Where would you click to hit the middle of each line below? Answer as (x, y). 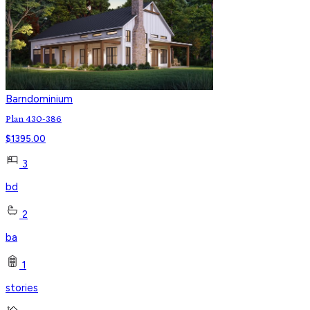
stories (22, 288)
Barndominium (39, 99)
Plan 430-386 (34, 119)
